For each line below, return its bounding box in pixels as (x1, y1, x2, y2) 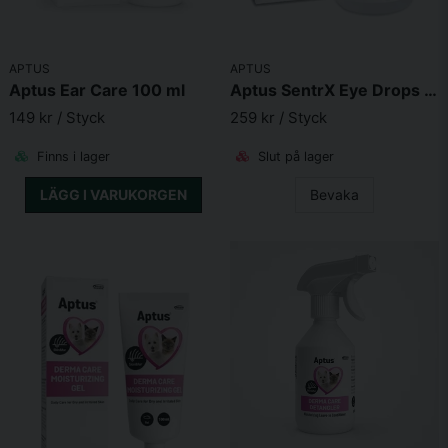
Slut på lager (254, 149, 334, 165)
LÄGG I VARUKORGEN (40, 186, 187, 204)
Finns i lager (33, 149, 110, 165)
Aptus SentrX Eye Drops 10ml (424, 80, 437, 101)
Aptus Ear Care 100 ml (9, 80, 185, 101)
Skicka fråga (176, 14, 272, 34)
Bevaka (310, 186, 359, 204)
